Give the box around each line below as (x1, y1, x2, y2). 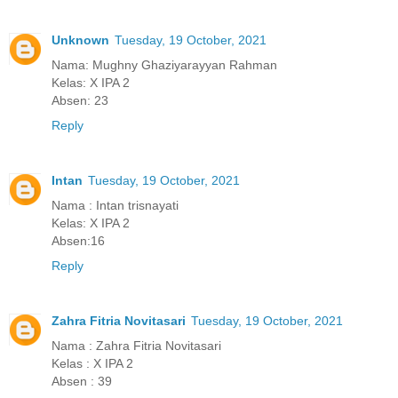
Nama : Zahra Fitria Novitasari (52, 338, 221, 353)
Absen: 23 (52, 92, 108, 107)
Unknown (52, 32, 109, 47)
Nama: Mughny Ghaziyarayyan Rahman (52, 57, 277, 72)
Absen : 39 (52, 373, 112, 388)
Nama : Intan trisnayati (52, 197, 179, 212)
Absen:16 (52, 233, 105, 248)
